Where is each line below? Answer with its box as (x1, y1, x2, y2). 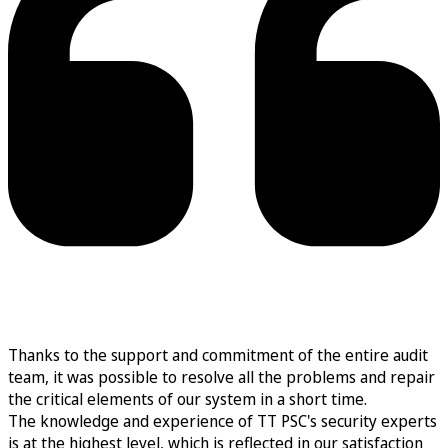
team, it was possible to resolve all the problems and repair (8, 366, 435, 389)
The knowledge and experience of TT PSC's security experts (8, 410, 437, 433)
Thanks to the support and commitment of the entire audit (8, 344, 428, 367)
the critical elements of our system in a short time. (8, 388, 367, 411)
